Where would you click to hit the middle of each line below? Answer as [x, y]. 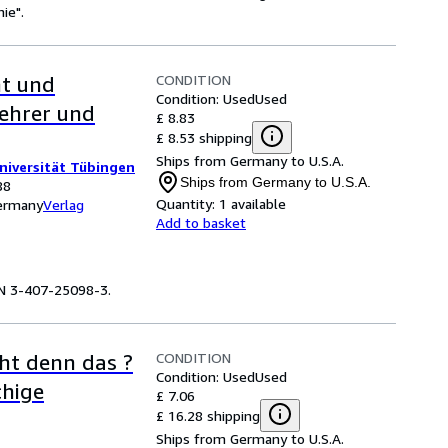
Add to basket [201, 222]
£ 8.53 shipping [204, 137]
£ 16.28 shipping [208, 415]
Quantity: [185, 203]
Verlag [63, 204]
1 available [252, 203]
